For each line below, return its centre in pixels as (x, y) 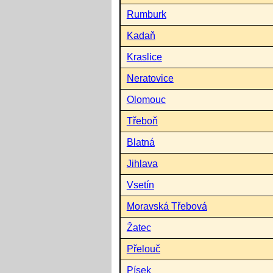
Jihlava (142, 163)
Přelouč (143, 249)
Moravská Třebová (167, 206)
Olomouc (146, 99)
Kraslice (144, 57)
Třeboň (142, 121)
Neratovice (150, 78)
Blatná (140, 142)
